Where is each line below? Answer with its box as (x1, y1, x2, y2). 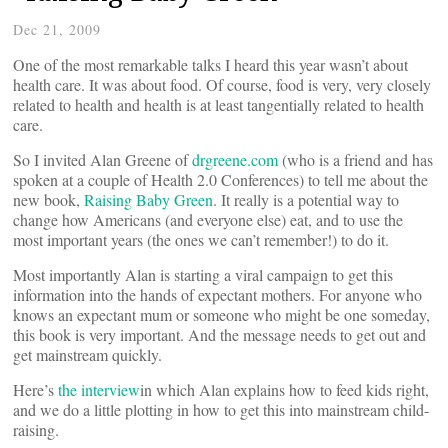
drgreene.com (192, 149, 278, 170)
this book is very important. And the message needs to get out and (13, 324, 426, 345)
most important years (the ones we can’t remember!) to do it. (13, 229, 389, 250)
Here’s (13, 379, 58, 400)
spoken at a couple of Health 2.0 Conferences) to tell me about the (13, 169, 428, 190)
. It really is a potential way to (213, 189, 399, 210)
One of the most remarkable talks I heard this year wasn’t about (13, 54, 408, 75)
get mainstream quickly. (13, 344, 162, 365)
